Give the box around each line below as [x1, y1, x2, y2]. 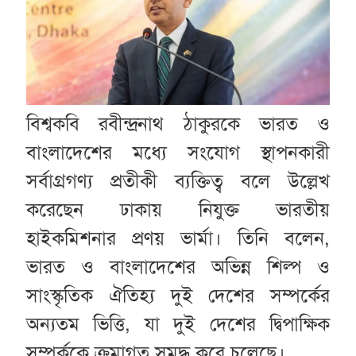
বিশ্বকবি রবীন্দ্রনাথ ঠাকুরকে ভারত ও [25, 111, 331, 136]
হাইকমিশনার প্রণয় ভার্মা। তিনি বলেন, [25, 226, 331, 250]
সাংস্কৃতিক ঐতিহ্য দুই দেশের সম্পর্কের [25, 283, 331, 308]
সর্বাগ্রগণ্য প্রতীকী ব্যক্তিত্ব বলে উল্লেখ [25, 168, 331, 193]
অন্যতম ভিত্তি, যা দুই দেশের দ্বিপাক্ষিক [25, 311, 331, 336]
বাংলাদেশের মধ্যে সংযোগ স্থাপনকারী [25, 140, 331, 164]
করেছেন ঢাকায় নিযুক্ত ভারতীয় [25, 197, 331, 222]
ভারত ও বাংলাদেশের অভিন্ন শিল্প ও [25, 254, 331, 279]
